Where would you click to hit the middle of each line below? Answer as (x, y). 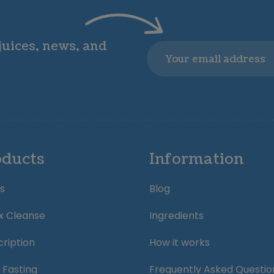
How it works (180, 243)
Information (196, 159)
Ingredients (176, 216)
